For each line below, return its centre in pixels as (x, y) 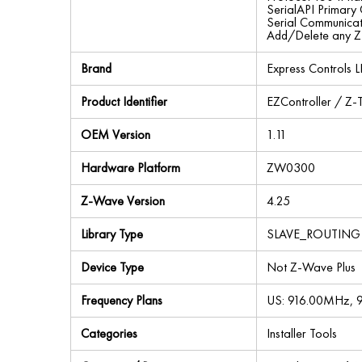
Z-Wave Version (123, 201)
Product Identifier (124, 101)
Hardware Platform (130, 168)
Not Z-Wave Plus (311, 267)
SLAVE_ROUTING (314, 234)
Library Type (112, 234)
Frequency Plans (122, 300)
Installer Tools (302, 333)
